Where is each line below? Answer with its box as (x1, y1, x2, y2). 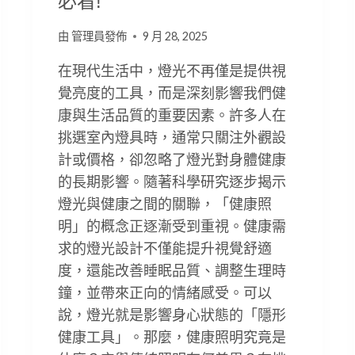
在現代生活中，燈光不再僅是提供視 (58, 62, 286, 80)
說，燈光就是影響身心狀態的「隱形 (58, 306, 286, 324)
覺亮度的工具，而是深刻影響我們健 (58, 84, 286, 102)
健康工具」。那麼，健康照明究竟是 (58, 328, 286, 346)
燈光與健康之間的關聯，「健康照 (58, 195, 272, 213)
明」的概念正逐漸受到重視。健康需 (58, 217, 286, 235)
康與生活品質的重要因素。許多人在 (58, 106, 286, 124)
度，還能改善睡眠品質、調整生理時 (58, 261, 286, 280)
